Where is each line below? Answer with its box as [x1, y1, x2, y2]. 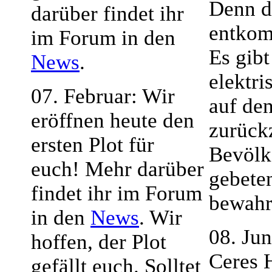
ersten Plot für [31, 133, 154, 157]
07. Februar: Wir [31, 84, 175, 108]
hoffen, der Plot [31, 230, 166, 254]
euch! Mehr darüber [31, 157, 204, 181]
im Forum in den [31, 26, 175, 50]
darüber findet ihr [31, 2, 184, 25]
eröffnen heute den [31, 109, 194, 132]
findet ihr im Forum [31, 182, 202, 205]
